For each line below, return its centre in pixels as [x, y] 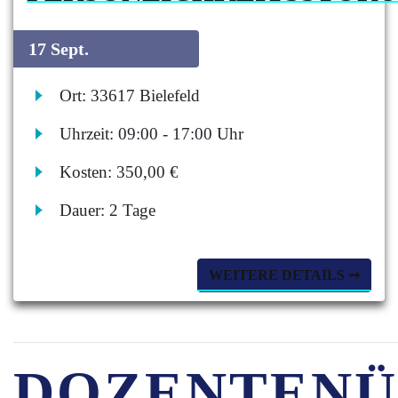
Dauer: [85, 210]
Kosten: [88, 172]
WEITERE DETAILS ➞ [284, 275]
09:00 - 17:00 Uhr [181, 134]
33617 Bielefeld [146, 96]
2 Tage [133, 210]
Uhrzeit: [89, 134]
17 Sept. [56, 49]
